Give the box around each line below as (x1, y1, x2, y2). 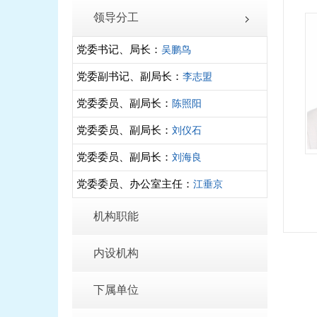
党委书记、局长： (76, 44, 161, 55)
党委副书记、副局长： (76, 71, 183, 82)
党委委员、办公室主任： (76, 178, 193, 190)
